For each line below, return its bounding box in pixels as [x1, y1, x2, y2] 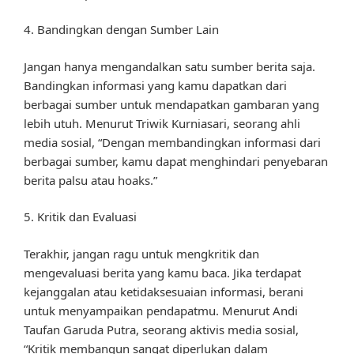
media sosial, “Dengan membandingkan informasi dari [24, 134, 321, 150]
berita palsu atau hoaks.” [24, 171, 157, 188]
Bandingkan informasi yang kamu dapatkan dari [24, 77, 287, 93]
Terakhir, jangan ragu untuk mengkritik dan [24, 245, 259, 262]
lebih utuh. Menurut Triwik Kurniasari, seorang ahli [24, 115, 300, 131]
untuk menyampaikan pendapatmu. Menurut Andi [24, 302, 298, 318]
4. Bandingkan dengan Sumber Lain [24, 21, 219, 38]
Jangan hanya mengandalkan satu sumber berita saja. [24, 58, 315, 74]
